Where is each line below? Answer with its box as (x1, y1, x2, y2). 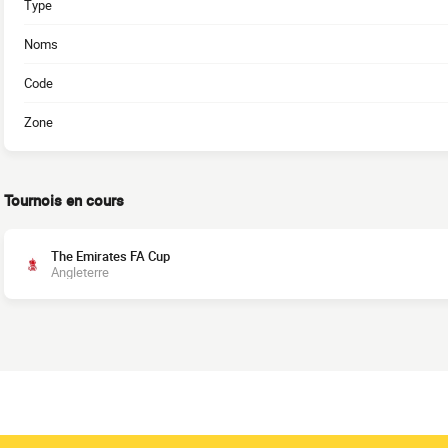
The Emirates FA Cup (51, 247, 170, 265)
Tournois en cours (4, 190, 124, 210)
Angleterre (51, 263, 109, 281)
